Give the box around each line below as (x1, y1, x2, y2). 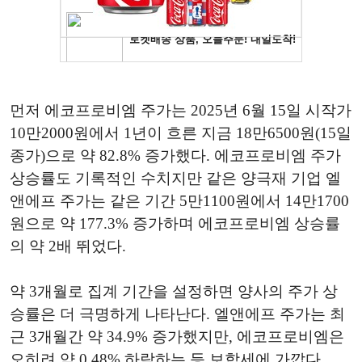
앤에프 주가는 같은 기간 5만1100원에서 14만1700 (10, 192, 349, 210)
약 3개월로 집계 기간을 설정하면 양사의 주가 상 (10, 283, 338, 301)
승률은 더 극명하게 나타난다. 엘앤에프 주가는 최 (10, 305, 345, 323)
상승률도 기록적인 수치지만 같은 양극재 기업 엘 (10, 170, 341, 187)
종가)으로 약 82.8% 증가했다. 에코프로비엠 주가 (10, 147, 341, 165)
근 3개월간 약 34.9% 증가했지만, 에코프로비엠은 (10, 328, 344, 346)
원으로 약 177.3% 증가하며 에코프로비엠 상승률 (10, 215, 340, 233)
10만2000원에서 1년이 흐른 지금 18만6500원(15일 (10, 124, 351, 142)
